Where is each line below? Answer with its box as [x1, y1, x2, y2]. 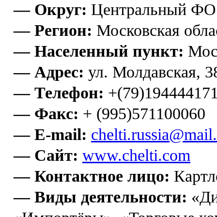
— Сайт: [14, 146, 78, 164]
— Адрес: [14, 62, 84, 81]
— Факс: [14, 104, 78, 123]
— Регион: [14, 21, 92, 39]
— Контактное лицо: [14, 167, 170, 185]
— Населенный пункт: [14, 42, 184, 60]
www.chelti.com [82, 146, 190, 164]
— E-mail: [14, 125, 87, 143]
